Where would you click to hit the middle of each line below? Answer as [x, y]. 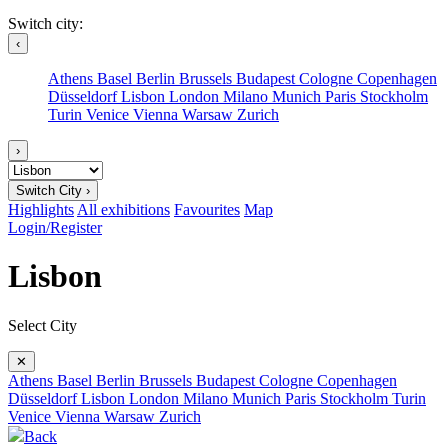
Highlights [41, 209]
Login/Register [55, 227]
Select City [42, 325]
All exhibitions [123, 209]
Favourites [207, 209]
